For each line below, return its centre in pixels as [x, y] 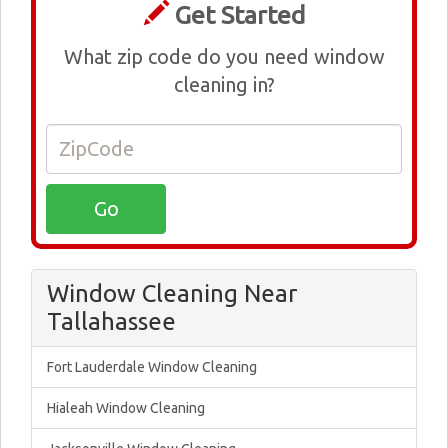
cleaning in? [224, 84]
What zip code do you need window [224, 56]
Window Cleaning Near [172, 293]
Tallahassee [111, 321]
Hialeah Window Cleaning [126, 408]
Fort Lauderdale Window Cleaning [152, 367]
